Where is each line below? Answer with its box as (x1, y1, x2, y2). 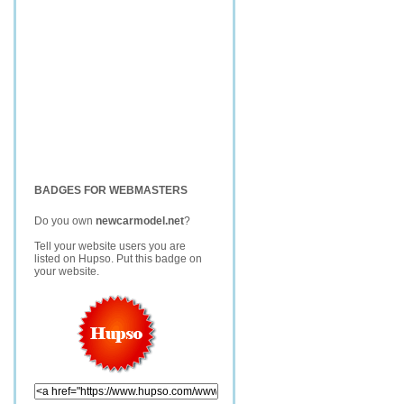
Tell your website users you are (34, 240, 186, 252)
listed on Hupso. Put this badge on (34, 252, 202, 265)
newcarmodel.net (96, 215, 184, 227)
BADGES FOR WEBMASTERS (34, 184, 188, 197)
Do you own (34, 215, 96, 227)
